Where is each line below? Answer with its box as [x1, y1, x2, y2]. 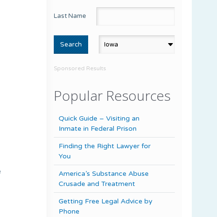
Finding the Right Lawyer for [59, 141, 151, 150]
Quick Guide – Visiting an [59, 114, 139, 123]
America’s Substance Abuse [59, 169, 149, 178]
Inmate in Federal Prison [59, 124, 137, 133]
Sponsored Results [54, 64, 106, 72]
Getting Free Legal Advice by [59, 197, 153, 205]
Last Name [54, 12, 86, 20]
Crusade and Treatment [59, 179, 135, 188]
